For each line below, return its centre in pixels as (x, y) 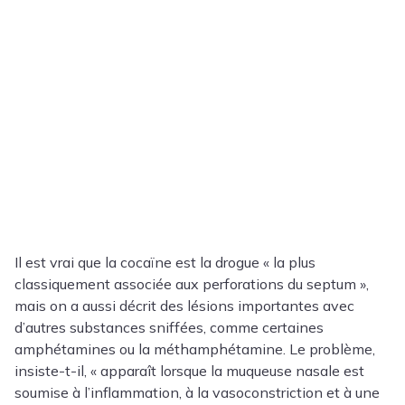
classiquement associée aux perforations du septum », (192, 284)
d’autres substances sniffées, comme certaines (169, 328)
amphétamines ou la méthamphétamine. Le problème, (195, 349)
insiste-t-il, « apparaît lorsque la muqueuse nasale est (189, 371)
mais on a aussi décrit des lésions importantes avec (184, 306)
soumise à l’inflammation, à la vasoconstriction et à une (197, 393)
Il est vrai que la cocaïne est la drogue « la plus (165, 263)
